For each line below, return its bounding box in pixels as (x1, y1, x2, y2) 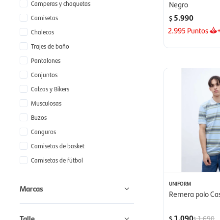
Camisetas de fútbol (31, 155, 83, 165)
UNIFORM (168, 180, 191, 188)
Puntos (185, 25, 208, 36)
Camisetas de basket (31, 140, 84, 150)
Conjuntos (31, 69, 57, 79)
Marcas (20, 182, 43, 194)
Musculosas (31, 98, 61, 108)
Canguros (31, 126, 56, 136)
